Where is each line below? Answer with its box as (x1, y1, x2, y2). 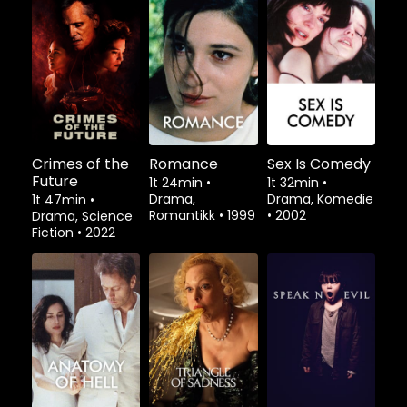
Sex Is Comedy (266, 153, 371, 174)
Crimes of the (32, 153, 129, 174)
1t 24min (149, 173, 207, 192)
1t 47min (32, 190, 90, 209)
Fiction (32, 223, 77, 242)
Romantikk (149, 205, 220, 224)
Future (32, 170, 78, 192)
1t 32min (266, 173, 323, 192)
